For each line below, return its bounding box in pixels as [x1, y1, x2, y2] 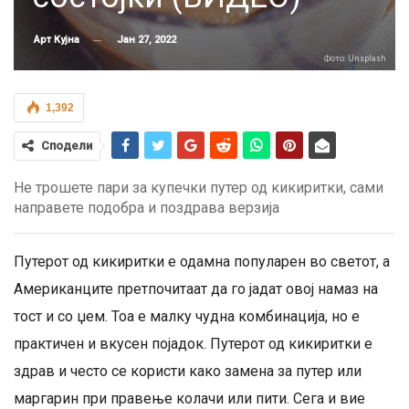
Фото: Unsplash [324, 54, 386, 63]
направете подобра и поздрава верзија [14, 199, 279, 216]
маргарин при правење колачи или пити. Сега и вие [14, 390, 365, 407]
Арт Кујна [34, 34, 79, 46]
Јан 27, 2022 [117, 33, 176, 46]
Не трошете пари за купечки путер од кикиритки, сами [14, 179, 383, 196]
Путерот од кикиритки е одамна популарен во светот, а [14, 253, 390, 270]
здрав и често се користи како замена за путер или [14, 362, 362, 380]
